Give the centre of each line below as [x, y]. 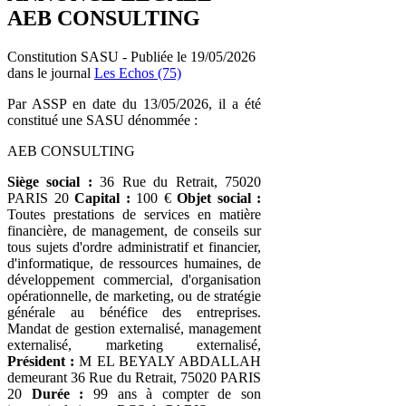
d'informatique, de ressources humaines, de [134, 263]
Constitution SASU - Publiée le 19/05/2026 [131, 56]
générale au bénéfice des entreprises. [134, 312]
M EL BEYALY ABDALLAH [168, 361]
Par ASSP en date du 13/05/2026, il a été [134, 103]
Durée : [58, 393]
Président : [41, 361]
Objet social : [219, 198]
